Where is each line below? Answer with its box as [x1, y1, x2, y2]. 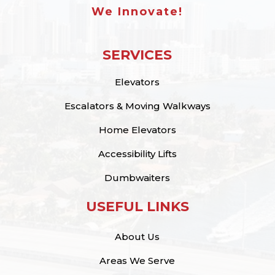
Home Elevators [98, 123, 176, 136]
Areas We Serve [99, 254, 176, 266]
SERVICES [103, 46, 172, 63]
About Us [115, 230, 160, 242]
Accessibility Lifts [98, 147, 177, 160]
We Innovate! [91, 4, 184, 18]
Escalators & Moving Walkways [64, 99, 211, 112]
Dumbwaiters [104, 171, 171, 184]
